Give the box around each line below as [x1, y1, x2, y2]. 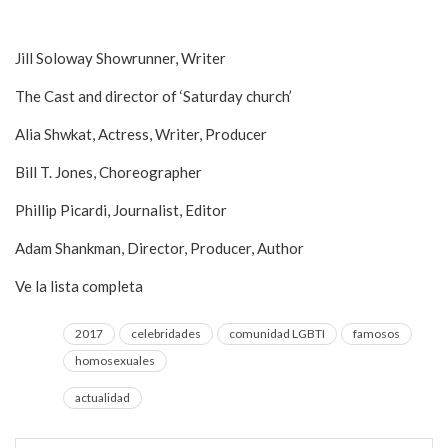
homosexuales [75, 353, 155, 368]
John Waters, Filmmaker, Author [15, 11, 224, 29]
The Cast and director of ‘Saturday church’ [15, 87, 292, 105]
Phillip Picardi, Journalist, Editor [15, 201, 227, 219]
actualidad [75, 390, 130, 405]
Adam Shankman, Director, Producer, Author [15, 239, 304, 257]
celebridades [131, 326, 201, 341]
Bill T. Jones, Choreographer [15, 163, 202, 181]
